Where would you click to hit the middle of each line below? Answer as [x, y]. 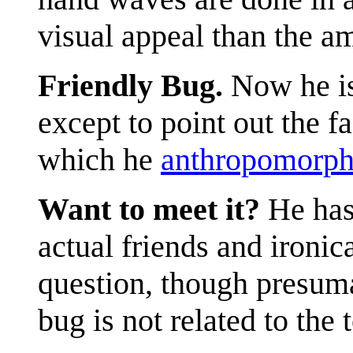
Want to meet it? [149, 209]
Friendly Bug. [130, 85]
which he [99, 159]
